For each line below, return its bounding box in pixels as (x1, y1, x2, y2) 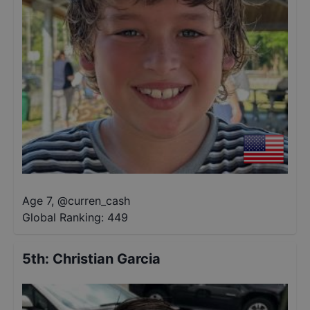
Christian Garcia (53, 250, 161, 267)
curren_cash (68, 194, 130, 208)
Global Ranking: (22, 210, 104, 224)
